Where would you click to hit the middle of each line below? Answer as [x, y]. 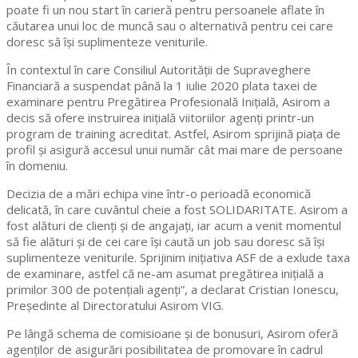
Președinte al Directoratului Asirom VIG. [115, 306]
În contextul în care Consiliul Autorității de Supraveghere [159, 70]
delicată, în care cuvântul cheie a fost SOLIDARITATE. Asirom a [177, 210]
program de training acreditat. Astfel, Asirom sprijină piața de [173, 134]
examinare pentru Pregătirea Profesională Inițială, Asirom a [168, 102]
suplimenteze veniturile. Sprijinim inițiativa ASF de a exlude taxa [178, 258]
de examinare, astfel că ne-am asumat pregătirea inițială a [165, 274]
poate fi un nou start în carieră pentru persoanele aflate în [165, 10]
